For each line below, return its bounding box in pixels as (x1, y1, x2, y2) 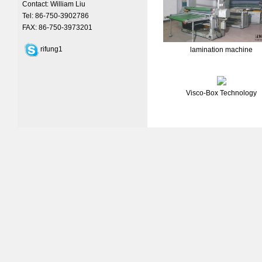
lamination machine (190, 46, 253, 54)
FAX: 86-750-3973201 (22, 23, 92, 32)
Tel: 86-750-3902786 (22, 12, 89, 20)
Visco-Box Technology (186, 89, 257, 97)
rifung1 (40, 45, 63, 53)
